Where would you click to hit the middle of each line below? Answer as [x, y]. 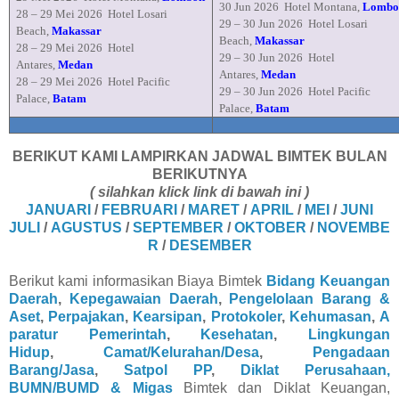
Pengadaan [351, 353]
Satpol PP [167, 370]
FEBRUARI [139, 210]
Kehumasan [330, 317]
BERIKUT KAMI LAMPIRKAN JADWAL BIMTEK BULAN [199, 157]
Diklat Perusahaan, [315, 370]
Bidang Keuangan [329, 281]
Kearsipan [168, 317]
